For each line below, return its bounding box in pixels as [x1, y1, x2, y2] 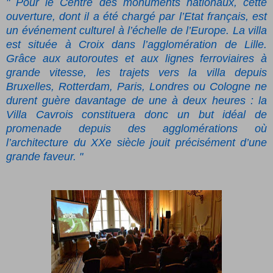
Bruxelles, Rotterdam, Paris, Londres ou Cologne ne [6, 80, 267, 93]
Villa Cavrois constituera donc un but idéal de [6, 108, 267, 121]
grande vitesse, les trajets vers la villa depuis [6, 66, 267, 79]
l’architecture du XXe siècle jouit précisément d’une [6, 136, 267, 149]
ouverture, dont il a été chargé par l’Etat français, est [6, 10, 267, 23]
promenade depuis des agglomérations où [6, 122, 267, 135]
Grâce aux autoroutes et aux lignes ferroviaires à [6, 52, 267, 65]
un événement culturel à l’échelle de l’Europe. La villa [6, 24, 267, 37]
